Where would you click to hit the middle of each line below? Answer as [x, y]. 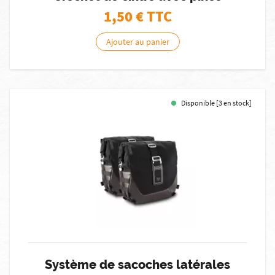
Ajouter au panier [137, 42]
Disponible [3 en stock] [216, 103]
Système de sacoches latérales [137, 265]
